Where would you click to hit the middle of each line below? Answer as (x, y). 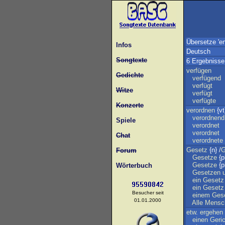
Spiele (124, 120)
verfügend (207, 78)
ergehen (211, 212)
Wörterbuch (132, 165)
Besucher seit (148, 193)
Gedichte (130, 75)
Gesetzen (206, 173)
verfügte (204, 101)
